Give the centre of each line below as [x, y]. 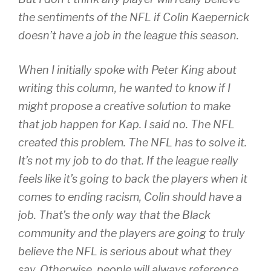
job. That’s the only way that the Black [114, 215]
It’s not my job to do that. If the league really [128, 161]
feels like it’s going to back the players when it [133, 179]
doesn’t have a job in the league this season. [129, 36]
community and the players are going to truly [132, 233]
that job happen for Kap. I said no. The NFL [126, 125]
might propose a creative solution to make [124, 106]
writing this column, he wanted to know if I [124, 88]
